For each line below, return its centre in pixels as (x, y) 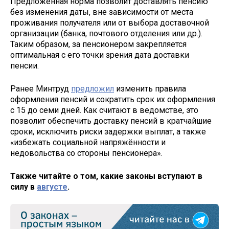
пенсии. (25, 66)
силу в (24, 187)
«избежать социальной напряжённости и (88, 142)
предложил (93, 88)
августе (52, 187)
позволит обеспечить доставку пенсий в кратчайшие (111, 121)
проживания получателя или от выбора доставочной (110, 23)
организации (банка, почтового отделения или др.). (106, 34)
